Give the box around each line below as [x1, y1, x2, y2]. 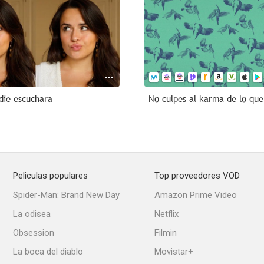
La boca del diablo [13, 246, 83, 257]
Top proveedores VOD [154, 170, 240, 181]
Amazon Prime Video [154, 190, 237, 200]
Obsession [13, 227, 54, 238]
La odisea [13, 209, 51, 219]
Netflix [154, 209, 179, 219]
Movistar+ [154, 246, 193, 257]
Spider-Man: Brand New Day [13, 190, 120, 200]
